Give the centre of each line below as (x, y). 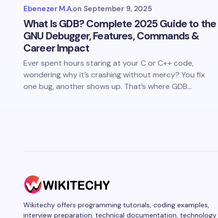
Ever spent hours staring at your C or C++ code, (109, 63)
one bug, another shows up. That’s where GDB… (108, 86)
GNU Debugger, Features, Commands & (111, 36)
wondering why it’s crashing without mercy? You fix (114, 75)
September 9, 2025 (118, 9)
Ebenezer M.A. (48, 9)
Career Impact (56, 48)
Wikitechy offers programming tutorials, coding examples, (116, 205)
